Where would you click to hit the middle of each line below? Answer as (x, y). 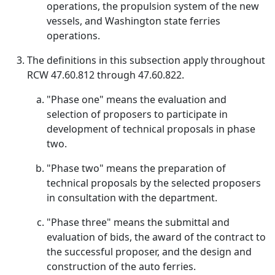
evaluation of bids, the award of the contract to (156, 237)
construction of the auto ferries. (121, 266)
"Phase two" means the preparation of (136, 168)
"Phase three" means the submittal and (138, 222)
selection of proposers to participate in (137, 114)
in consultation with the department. (132, 198)
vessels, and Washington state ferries (134, 21)
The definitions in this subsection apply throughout (146, 60)
